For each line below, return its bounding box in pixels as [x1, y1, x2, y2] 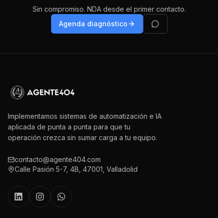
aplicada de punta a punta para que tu [8, 123, 130, 131]
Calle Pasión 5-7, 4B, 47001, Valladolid [15, 165, 138, 173]
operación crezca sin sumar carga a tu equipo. [8, 133, 157, 142]
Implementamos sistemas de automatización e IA [8, 112, 162, 120]
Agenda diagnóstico [58, 19, 127, 28]
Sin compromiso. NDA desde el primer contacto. [32, 5, 186, 13]
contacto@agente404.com [15, 155, 101, 163]
